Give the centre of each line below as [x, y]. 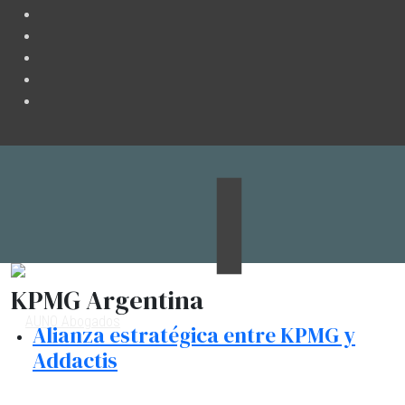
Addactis [75, 361]
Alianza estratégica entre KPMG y [194, 335]
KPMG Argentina [107, 300]
